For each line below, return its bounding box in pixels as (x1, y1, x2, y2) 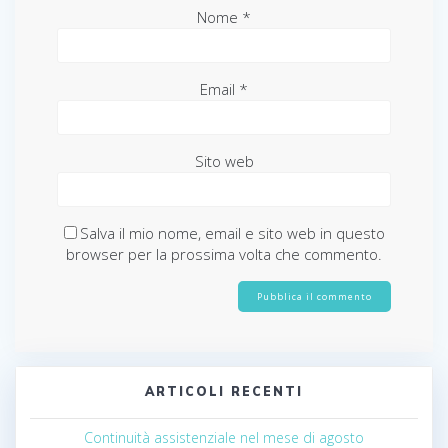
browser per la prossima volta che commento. (66, 243, 382, 264)
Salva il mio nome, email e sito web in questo (79, 222, 385, 243)
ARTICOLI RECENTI (145, 383, 303, 399)
